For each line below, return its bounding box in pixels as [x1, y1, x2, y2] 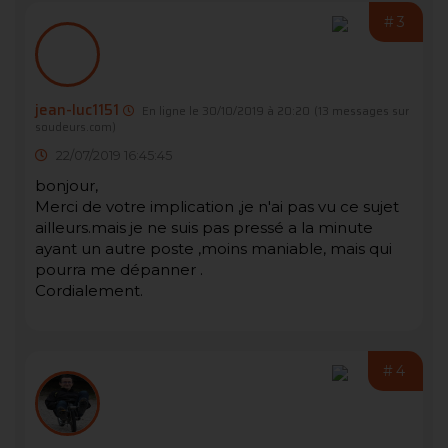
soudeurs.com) [35, 118, 116, 137]
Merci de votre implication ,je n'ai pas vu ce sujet [35, 197, 399, 217]
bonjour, [35, 176, 98, 196]
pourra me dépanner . [35, 260, 203, 280]
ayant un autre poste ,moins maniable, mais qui [35, 239, 392, 259]
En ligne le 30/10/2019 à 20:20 [139, 102, 310, 121]
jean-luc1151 [35, 98, 119, 123]
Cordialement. [35, 281, 143, 301]
